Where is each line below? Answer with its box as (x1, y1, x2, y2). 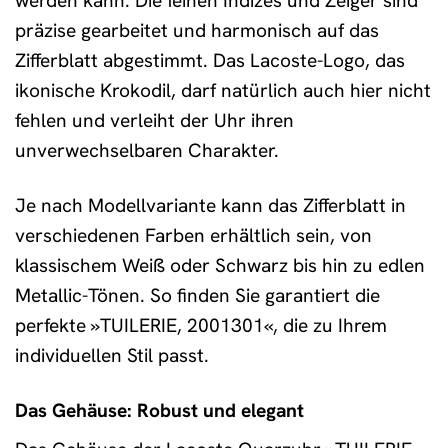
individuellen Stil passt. (15, 342, 209, 368)
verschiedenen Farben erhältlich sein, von (15, 222, 372, 248)
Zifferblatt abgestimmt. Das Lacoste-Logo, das (15, 47, 405, 73)
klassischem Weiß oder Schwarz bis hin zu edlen (15, 252, 425, 278)
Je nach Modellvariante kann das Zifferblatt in (15, 192, 406, 218)
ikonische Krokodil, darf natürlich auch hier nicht (15, 77, 431, 103)
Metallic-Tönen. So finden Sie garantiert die (15, 282, 380, 308)
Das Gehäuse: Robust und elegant (15, 397, 304, 423)
